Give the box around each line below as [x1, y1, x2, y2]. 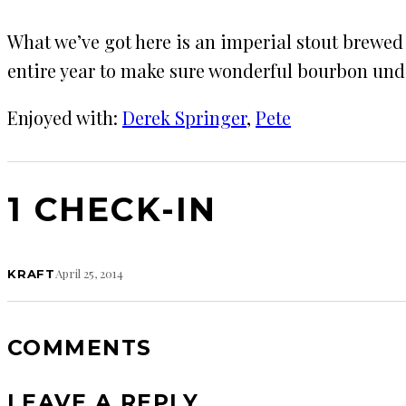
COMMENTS [7, 333, 152, 361]
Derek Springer [122, 104, 246, 130]
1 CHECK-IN [7, 188, 217, 229]
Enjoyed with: [7, 104, 122, 130]
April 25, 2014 [55, 265, 124, 281]
